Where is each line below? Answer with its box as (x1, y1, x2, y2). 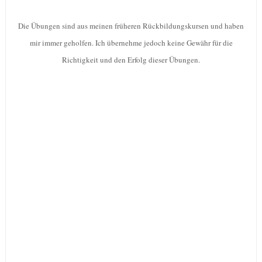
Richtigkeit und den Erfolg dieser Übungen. (62, 54, 200, 65)
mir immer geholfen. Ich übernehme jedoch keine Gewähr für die (29, 37, 233, 49)
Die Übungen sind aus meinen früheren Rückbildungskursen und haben (18, 20, 244, 32)
